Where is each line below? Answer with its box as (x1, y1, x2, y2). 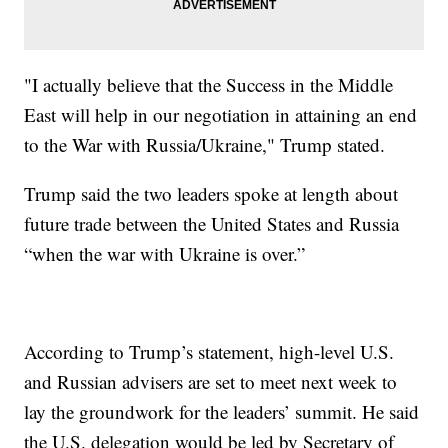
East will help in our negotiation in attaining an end (24, 101, 418, 127)
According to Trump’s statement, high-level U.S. (24, 338, 395, 364)
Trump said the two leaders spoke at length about (24, 180, 399, 206)
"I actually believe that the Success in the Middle (24, 71, 394, 97)
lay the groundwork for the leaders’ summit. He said (24, 398, 420, 424)
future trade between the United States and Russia (24, 210, 400, 236)
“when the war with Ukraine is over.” (24, 240, 306, 266)
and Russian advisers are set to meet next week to (24, 368, 398, 394)
